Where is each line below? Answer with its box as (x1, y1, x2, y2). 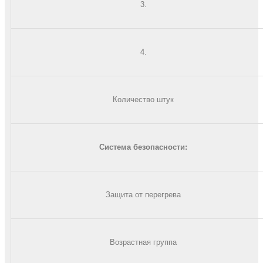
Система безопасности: (99, 142, 187, 151)
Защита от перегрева (106, 190, 181, 199)
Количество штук (113, 95, 174, 104)
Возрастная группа (110, 237, 177, 247)
